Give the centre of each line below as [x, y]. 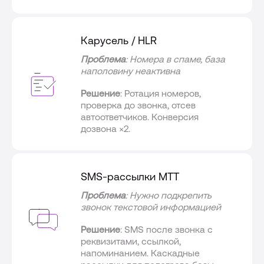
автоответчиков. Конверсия [140, 116]
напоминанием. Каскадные [141, 253]
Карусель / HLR [119, 40]
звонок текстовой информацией [151, 207]
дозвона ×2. [106, 128]
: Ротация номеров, [161, 93]
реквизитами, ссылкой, [131, 241]
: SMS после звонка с [167, 230]
